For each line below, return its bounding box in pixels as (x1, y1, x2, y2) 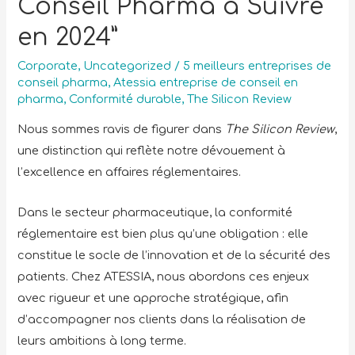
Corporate (17, 59, 78, 72)
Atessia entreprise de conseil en (113, 75, 299, 89)
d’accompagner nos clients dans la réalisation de (17, 312, 307, 326)
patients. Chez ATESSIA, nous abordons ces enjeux (17, 269, 310, 283)
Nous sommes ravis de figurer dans (17, 123, 226, 136)
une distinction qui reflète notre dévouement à (17, 144, 286, 158)
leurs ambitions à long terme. (17, 334, 190, 347)
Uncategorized (83, 59, 172, 72)
